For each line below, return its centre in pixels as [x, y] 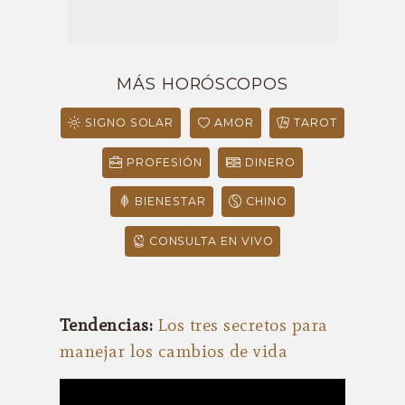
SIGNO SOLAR [130, 123]
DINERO [270, 162]
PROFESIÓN [165, 162]
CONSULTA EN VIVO [211, 241]
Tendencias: [106, 324]
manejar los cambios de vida [174, 350]
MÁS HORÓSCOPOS [202, 84]
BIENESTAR [170, 202]
